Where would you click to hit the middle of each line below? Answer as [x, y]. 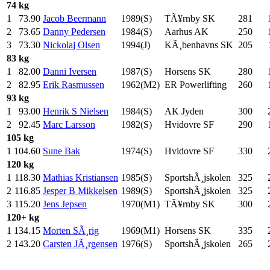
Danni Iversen [70, 71]
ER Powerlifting [196, 84]
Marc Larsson [69, 124]
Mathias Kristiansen [80, 177]
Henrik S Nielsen [76, 111]
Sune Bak [61, 151]
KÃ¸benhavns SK [199, 45]
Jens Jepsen [65, 204]
